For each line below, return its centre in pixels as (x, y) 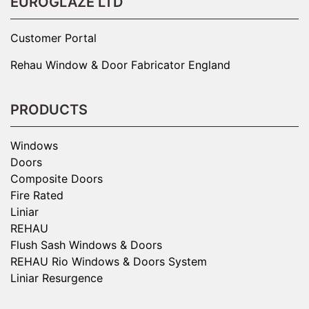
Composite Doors (57, 178)
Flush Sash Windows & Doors (86, 245)
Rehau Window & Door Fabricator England (120, 64)
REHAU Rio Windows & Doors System (109, 261)
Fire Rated (37, 195)
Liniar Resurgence (57, 278)
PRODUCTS (49, 109)
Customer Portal (53, 38)
